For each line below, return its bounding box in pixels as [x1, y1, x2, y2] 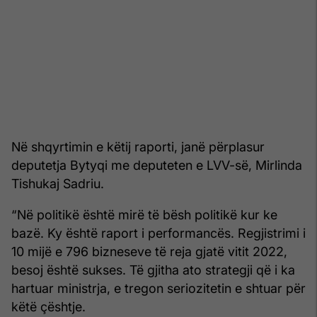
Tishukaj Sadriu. [11, 175, 104, 191]
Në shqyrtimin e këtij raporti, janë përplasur [11, 139, 265, 154]
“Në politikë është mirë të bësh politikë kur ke [11, 207, 277, 222]
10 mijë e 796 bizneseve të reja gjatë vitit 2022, [11, 243, 287, 259]
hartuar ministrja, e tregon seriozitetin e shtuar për [11, 280, 306, 296]
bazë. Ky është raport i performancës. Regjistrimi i [11, 225, 306, 241]
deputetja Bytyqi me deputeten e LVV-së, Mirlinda [11, 157, 302, 173]
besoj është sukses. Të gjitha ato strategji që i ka [11, 262, 295, 277]
